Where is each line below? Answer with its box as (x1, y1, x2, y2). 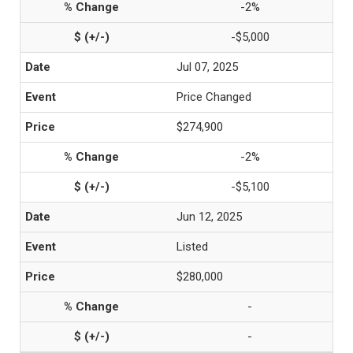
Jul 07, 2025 (176, 60, 238, 74)
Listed (176, 240, 208, 254)
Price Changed (176, 90, 251, 104)
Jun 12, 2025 (176, 210, 242, 224)
